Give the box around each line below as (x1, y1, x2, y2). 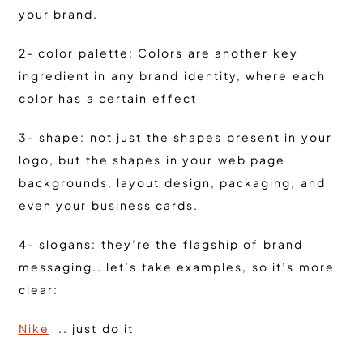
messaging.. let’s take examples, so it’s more (18, 259, 335, 275)
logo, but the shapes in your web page (18, 152, 285, 168)
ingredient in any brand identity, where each (18, 68, 326, 83)
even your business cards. (18, 198, 199, 213)
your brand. (18, 6, 98, 22)
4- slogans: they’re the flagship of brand (18, 237, 303, 252)
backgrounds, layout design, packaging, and (18, 175, 326, 190)
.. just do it (49, 321, 134, 336)
